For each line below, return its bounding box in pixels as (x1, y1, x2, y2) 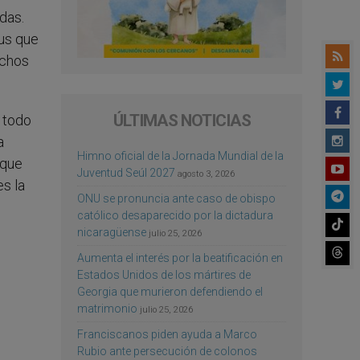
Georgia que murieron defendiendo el (77, 284, 263, 298)
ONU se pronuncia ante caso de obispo (77, 191, 276, 205)
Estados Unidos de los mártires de (77, 268, 251, 281)
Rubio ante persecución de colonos (77, 344, 257, 358)
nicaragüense (77, 225, 146, 239)
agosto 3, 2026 (178, 168, 235, 179)
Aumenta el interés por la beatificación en (77, 251, 283, 264)
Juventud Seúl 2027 (77, 166, 175, 179)
